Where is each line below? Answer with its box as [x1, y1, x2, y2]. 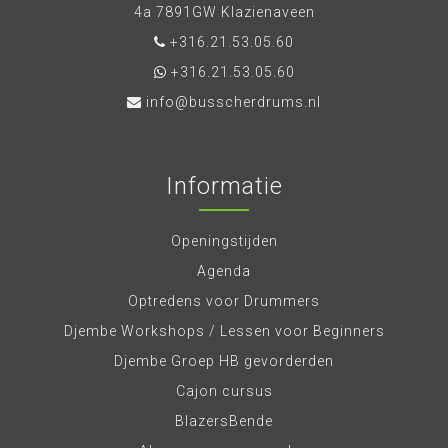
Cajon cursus [175, 383, 273, 399]
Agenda [197, 263, 251, 279]
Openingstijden [170, 233, 278, 249]
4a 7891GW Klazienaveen [133, 4, 315, 20]
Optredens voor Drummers [128, 293, 320, 309]
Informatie [165, 172, 283, 200]
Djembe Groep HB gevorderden [114, 353, 334, 369]
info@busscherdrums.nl [146, 94, 321, 110]
